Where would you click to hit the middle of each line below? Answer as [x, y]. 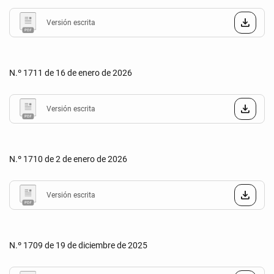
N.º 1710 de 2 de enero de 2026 [68, 159]
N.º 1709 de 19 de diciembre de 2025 [78, 245]
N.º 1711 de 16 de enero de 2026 [71, 73]
